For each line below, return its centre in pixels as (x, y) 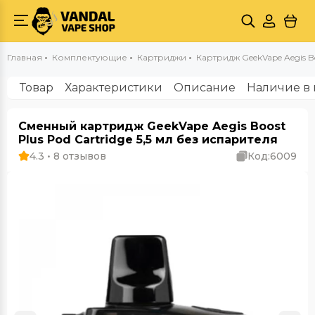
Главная (25, 57)
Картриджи (162, 57)
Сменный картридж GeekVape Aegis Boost (152, 126)
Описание (205, 88)
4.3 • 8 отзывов (68, 156)
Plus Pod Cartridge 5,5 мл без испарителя (148, 140)
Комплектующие (90, 57)
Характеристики (114, 88)
